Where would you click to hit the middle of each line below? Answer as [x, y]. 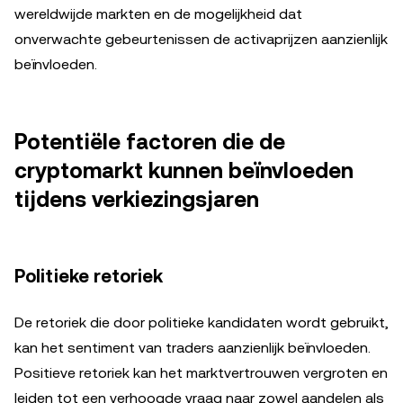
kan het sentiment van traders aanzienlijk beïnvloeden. [193, 347]
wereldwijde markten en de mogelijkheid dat [158, 13]
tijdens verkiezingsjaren [137, 199]
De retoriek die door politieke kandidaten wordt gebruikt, [201, 322]
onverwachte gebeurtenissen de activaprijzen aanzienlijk [201, 39]
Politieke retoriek [89, 276]
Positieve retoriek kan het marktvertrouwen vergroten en [201, 372]
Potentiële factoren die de [150, 142]
